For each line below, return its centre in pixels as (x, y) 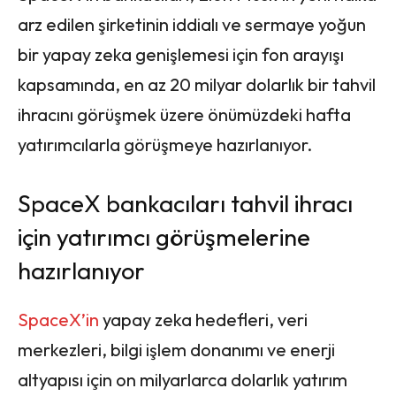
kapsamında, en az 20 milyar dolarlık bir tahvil (197, 85)
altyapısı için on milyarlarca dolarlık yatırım (183, 380)
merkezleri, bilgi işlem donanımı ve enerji (176, 350)
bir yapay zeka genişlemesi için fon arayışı (181, 55)
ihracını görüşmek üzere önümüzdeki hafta (184, 115)
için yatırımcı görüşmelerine (164, 237)
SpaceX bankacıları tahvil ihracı (185, 204)
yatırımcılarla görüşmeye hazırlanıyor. (165, 145)
